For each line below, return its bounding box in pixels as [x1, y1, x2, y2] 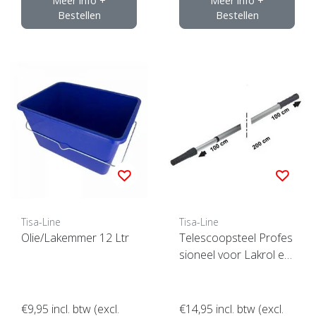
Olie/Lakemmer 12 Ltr [21, 229, 129, 245]
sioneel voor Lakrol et [179, 246, 288, 262]
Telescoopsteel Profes [179, 229, 293, 245]
